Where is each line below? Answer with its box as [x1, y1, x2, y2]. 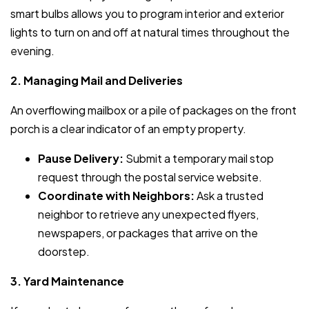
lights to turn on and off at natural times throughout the [10, 25, 290, 40]
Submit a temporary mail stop [123, 151, 274, 166]
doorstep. [38, 244, 90, 259]
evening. [10, 43, 54, 59]
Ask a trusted [195, 188, 263, 203]
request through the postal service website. [38, 170, 262, 185]
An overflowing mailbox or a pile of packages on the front [10, 103, 297, 118]
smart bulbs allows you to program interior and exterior [10, 6, 284, 21]
